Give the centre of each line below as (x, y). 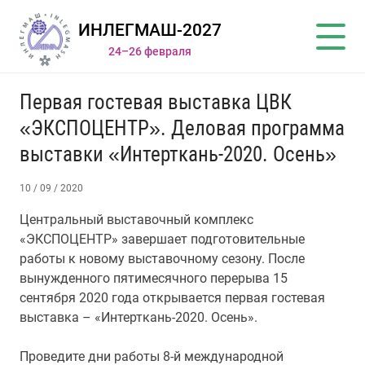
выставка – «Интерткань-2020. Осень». (139, 317)
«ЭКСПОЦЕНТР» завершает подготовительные (162, 239)
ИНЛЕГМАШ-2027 (150, 30)
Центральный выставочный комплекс (136, 220)
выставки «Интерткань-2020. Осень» (178, 154)
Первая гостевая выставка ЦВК (156, 102)
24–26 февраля (150, 52)
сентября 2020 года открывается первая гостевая (172, 298)
